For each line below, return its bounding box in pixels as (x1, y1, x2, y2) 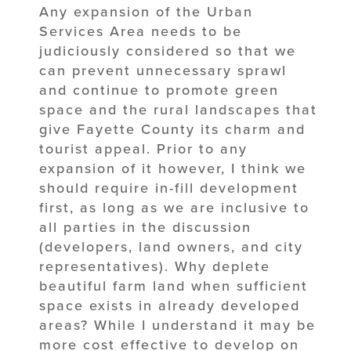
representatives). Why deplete (39, 257, 270, 275)
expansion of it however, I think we (39, 159, 306, 177)
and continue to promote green (39, 81, 279, 99)
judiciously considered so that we (39, 42, 296, 60)
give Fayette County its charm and (39, 120, 306, 138)
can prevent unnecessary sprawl (39, 61, 287, 79)
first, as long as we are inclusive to (39, 198, 309, 216)
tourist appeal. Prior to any (39, 139, 248, 157)
